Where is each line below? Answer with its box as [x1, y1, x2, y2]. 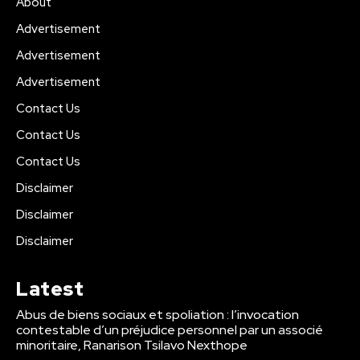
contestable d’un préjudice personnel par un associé [16, 321, 323, 338]
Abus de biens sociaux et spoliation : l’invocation [16, 305, 299, 323]
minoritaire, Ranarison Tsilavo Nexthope [16, 336, 247, 354]
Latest [16, 276, 84, 301]
